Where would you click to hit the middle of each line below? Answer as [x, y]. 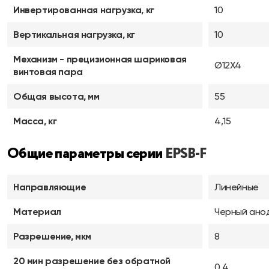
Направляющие [50, 187]
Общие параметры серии [86, 154]
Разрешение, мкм [52, 236]
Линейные [237, 187]
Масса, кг [35, 121]
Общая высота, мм [56, 96]
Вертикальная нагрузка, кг [74, 35]
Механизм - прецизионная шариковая [100, 59]
